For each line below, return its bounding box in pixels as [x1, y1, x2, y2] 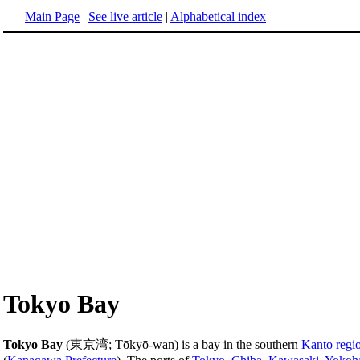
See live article [88, 10, 162, 23]
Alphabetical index [170, 10, 266, 23]
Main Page [25, 10, 80, 23]
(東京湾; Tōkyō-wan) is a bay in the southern [63, 337, 301, 351]
